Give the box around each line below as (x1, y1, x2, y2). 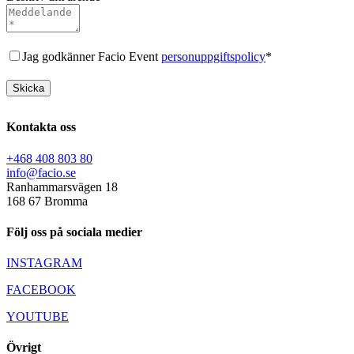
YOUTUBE (6, 310, 69, 324)
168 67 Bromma (6, 194, 88, 208)
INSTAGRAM (6, 256, 82, 270)
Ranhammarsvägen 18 (6, 179, 118, 194)
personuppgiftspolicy (161, 50, 265, 64)
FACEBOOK (6, 283, 76, 297)
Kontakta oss (6, 120, 76, 134)
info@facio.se (6, 165, 76, 179)
